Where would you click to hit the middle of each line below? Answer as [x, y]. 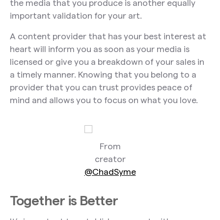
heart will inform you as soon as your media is [99, 49]
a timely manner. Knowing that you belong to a [103, 75]
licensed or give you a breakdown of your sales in [107, 62]
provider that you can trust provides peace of [101, 87]
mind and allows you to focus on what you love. [104, 100]
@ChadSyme [110, 171]
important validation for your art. [76, 16]
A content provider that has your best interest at [108, 36]
